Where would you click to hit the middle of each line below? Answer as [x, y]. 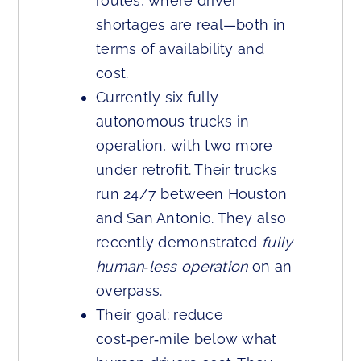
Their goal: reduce [160, 315]
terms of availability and [180, 49]
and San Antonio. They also [191, 218]
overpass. [129, 291]
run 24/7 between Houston [192, 194]
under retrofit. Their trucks [187, 170]
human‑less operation [172, 267]
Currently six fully [158, 98]
